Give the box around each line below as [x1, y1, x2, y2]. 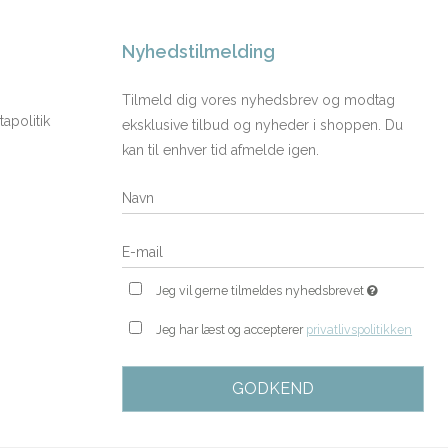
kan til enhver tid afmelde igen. [122, 141, 319, 158]
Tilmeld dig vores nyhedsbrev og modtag [122, 91, 395, 108]
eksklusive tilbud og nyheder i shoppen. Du [122, 116, 403, 133]
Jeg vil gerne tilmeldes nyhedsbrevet [156, 282, 368, 298]
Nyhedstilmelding [122, 40, 275, 62]
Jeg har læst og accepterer [156, 321, 307, 337]
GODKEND [232, 378, 314, 398]
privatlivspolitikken [306, 321, 413, 337]
